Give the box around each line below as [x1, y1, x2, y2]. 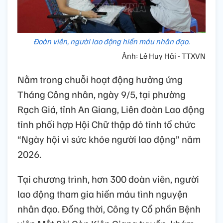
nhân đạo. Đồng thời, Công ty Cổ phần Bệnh [17, 202, 201, 215]
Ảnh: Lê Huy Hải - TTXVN [119, 50, 206, 61]
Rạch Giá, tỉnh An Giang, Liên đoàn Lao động [17, 102, 205, 115]
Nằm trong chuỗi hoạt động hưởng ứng [17, 72, 183, 86]
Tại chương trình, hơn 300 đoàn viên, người [17, 172, 199, 185]
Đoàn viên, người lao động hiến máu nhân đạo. [33, 36, 190, 46]
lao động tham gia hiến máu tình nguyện [17, 187, 188, 200]
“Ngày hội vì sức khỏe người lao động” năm [17, 132, 201, 145]
